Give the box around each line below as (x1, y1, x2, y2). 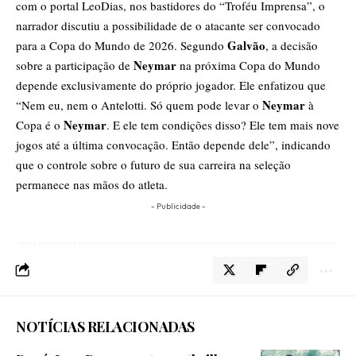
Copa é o (16, 117, 64, 133)
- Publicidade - (150, 201, 206, 212)
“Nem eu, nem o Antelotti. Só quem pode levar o (16, 97, 262, 114)
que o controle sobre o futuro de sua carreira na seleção (16, 157, 291, 173)
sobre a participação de (16, 57, 133, 74)
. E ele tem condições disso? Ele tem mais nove (106, 117, 339, 133)
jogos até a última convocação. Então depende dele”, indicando (16, 137, 331, 153)
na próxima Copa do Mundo (176, 57, 320, 74)
